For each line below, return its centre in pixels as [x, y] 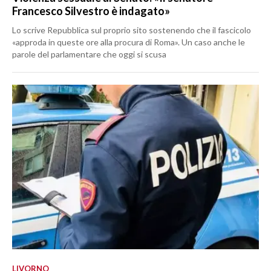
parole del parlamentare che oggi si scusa [89, 54]
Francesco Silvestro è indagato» [91, 11]
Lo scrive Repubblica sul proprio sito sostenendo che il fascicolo [132, 30]
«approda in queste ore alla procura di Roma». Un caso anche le [129, 42]
